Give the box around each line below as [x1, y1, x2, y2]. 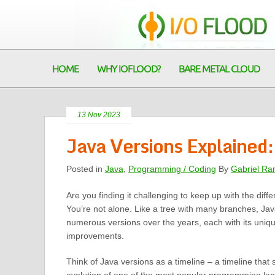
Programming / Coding [128, 164, 216, 174]
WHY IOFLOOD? [97, 64, 160, 74]
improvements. [66, 231, 124, 241]
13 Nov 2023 [77, 110, 120, 119]
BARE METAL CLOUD [179, 64, 260, 74]
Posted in [66, 164, 105, 174]
